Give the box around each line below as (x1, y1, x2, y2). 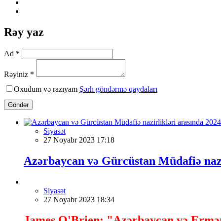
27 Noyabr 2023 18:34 (43, 195, 114, 204)
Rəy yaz (4, 25, 44, 38)
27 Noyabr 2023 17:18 (43, 135, 114, 144)
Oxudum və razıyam (14, 84, 79, 93)
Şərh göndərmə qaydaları (79, 84, 157, 93)
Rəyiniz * (4, 70, 34, 78)
